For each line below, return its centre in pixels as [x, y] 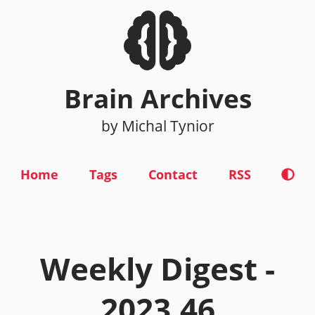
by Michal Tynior [157, 126]
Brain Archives [157, 98]
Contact [173, 174]
